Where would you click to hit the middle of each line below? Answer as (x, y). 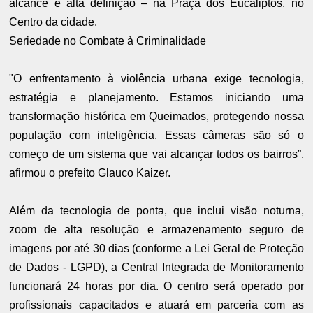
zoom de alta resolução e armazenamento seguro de (156, 230)
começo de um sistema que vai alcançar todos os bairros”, (156, 154)
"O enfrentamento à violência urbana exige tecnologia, (156, 79)
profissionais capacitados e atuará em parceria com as (156, 305)
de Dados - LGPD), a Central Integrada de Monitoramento (156, 268)
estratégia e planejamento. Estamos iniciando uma (156, 98)
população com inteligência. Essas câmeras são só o (156, 136)
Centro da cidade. (53, 22)
